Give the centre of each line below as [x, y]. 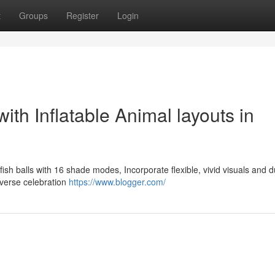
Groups [33, 15]
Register [83, 15]
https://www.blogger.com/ [117, 182]
